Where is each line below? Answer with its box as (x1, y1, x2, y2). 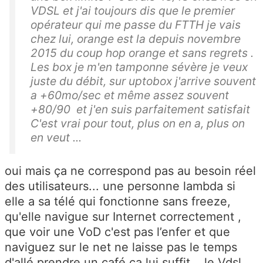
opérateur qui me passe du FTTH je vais (31, 18, 241, 32)
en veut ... (31, 130, 82, 145)
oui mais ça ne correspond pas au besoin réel (5, 164, 256, 178)
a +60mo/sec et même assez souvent (31, 88, 229, 103)
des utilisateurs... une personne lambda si (5, 179, 235, 194)
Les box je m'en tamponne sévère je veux (31, 60, 248, 75)
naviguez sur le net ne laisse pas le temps (5, 240, 237, 255)
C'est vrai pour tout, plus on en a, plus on (31, 116, 245, 131)
